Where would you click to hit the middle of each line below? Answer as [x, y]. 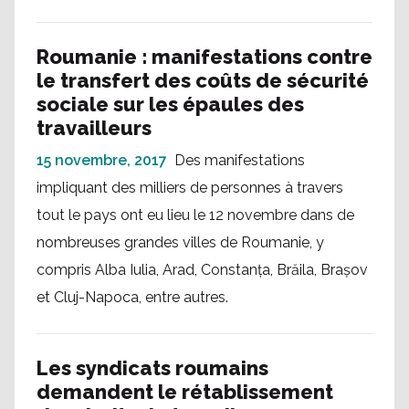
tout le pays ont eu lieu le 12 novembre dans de [195, 215]
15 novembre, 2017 [102, 160]
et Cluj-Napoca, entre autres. [132, 297]
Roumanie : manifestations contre [204, 57]
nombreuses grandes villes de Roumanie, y [180, 242]
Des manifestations [240, 160]
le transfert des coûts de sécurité [203, 80]
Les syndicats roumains [152, 368]
